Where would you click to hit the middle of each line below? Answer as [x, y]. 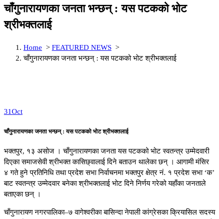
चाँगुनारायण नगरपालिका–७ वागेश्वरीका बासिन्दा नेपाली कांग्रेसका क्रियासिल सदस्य [109, 212]
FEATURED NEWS [82, 47]
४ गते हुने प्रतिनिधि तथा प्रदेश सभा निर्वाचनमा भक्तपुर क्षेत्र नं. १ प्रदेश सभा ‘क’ [109, 173]
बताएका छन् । [22, 194]
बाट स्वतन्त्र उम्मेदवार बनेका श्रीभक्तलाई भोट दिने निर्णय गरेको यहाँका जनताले [105, 184]
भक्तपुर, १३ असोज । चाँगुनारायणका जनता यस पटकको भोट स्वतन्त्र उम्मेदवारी [107, 151]
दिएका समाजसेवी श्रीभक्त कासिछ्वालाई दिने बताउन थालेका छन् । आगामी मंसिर [107, 162]
